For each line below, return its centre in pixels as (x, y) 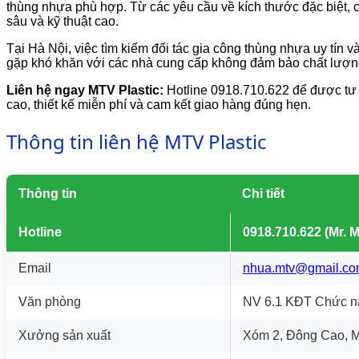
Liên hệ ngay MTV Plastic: (85, 90)
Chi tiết (263, 193)
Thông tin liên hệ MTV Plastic (137, 141)
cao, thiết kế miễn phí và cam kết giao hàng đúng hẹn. (159, 104)
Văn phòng (50, 301)
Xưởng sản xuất (65, 335)
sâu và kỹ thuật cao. (63, 21)
